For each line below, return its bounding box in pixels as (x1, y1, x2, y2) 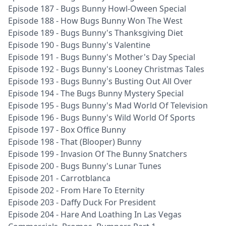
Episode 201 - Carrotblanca (8, 173, 110, 184)
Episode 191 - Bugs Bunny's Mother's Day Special (8, 51, 195, 63)
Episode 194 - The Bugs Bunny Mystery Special (8, 88, 184, 99)
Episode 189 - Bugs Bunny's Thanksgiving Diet (8, 27, 183, 38)
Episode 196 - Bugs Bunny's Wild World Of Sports (8, 112, 195, 123)
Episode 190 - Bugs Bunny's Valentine (8, 39, 150, 50)
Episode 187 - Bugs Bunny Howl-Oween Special (8, 3, 186, 14)
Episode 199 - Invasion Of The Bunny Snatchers (8, 148, 187, 159)
